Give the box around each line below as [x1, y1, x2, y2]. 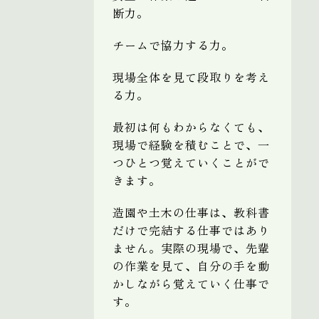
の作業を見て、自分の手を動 [113, 256, 270, 274]
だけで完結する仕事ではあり [113, 221, 270, 239]
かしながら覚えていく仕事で [113, 274, 270, 292]
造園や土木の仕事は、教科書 [113, 203, 270, 221]
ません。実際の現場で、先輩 [113, 239, 270, 256]
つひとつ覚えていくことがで [113, 153, 270, 171]
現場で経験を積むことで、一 [113, 135, 270, 153]
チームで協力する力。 [113, 36, 234, 53]
